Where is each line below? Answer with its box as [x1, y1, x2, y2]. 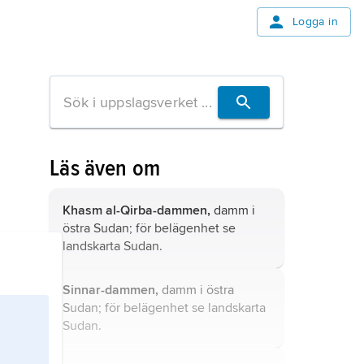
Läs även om [50, 154, 160, 182]
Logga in [292, 15, 338, 28]
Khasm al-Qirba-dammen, [63, 202, 211, 219]
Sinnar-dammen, [63, 282, 159, 298]
